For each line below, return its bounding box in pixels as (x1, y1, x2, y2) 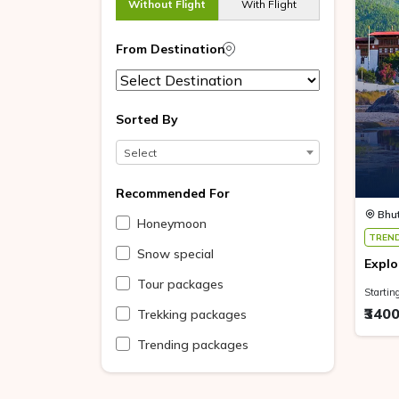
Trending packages (137, 337, 248, 353)
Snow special (137, 246, 214, 262)
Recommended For (116, 185, 230, 201)
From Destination (116, 41, 225, 57)
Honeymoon (137, 216, 207, 232)
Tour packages (137, 276, 224, 292)
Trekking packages (137, 306, 247, 322)
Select (124, 146, 157, 159)
